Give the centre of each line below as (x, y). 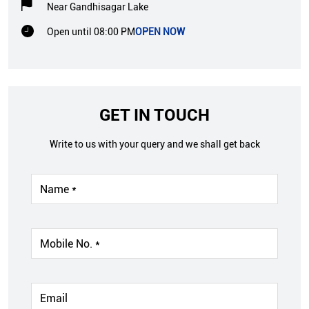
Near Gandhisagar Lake (98, 7)
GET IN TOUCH (154, 116)
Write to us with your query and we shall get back (154, 144)
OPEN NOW (160, 32)
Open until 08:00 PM (91, 32)
